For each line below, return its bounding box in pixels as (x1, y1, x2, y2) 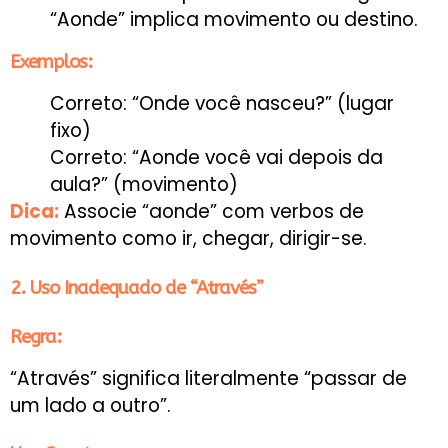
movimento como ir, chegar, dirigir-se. (10, 225, 367, 253)
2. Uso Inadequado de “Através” (10, 276, 263, 299)
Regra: (10, 325, 61, 348)
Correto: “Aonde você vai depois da (50, 144, 383, 172)
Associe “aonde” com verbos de (59, 198, 364, 226)
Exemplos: (10, 51, 92, 74)
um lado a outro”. (10, 391, 171, 419)
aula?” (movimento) (50, 171, 238, 199)
